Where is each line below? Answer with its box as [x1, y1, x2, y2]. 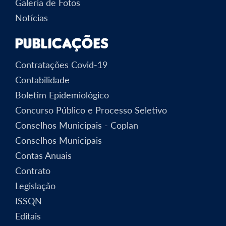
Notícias [15, 12, 48, 23]
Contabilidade [15, 74, 70, 85]
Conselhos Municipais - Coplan [15, 119, 138, 131]
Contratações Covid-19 [15, 59, 107, 70]
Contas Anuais [15, 149, 72, 161]
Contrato [15, 164, 50, 176]
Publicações [15, 34, 109, 51]
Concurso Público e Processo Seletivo [15, 104, 167, 116]
